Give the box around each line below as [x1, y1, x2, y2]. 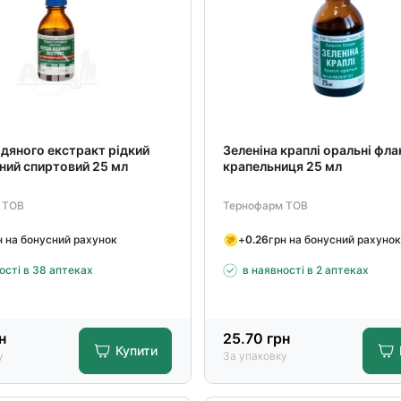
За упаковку [222, 349, 287, 363]
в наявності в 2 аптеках [242, 263, 369, 277]
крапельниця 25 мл [222, 158, 342, 174]
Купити [115, 343, 158, 358]
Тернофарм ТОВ [222, 199, 308, 212]
